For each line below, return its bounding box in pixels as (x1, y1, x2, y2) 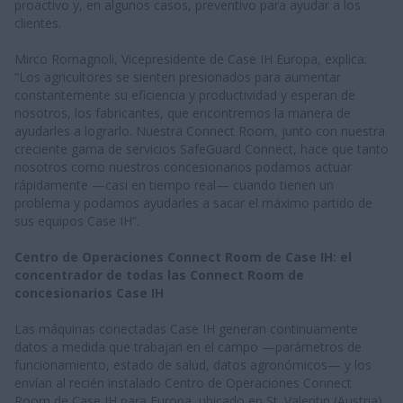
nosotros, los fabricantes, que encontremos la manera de (14, 103, 351, 121)
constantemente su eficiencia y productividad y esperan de (14, 85, 355, 103)
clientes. (14, 13, 61, 31)
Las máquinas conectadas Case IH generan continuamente (14, 319, 358, 337)
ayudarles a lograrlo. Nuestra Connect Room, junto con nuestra (14, 121, 385, 139)
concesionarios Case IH (14, 283, 164, 301)
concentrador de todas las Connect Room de (14, 265, 304, 283)
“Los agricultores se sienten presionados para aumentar (14, 67, 341, 85)
